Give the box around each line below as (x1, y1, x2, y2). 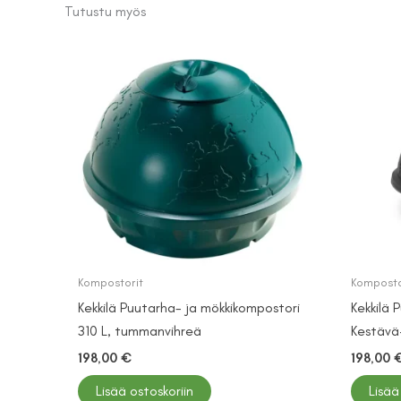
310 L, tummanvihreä (78, 321, 201, 339)
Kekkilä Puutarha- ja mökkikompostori (78, 298, 300, 316)
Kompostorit (78, 275, 143, 291)
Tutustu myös (64, 3, 146, 20)
